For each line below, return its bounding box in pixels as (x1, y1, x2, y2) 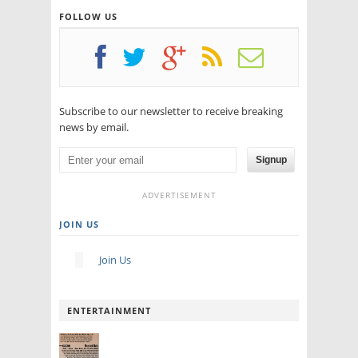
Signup (255, 153, 287, 165)
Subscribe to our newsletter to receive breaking (59, 103, 283, 118)
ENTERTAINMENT (67, 304, 151, 317)
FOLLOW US (59, 10, 117, 22)
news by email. (59, 119, 129, 134)
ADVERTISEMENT (141, 189, 217, 201)
